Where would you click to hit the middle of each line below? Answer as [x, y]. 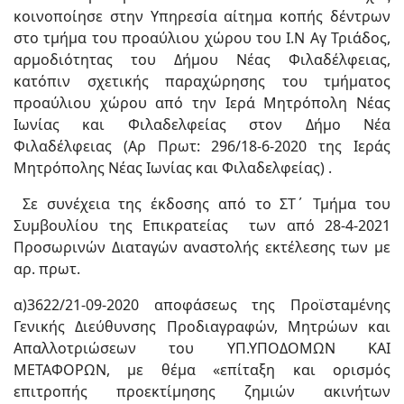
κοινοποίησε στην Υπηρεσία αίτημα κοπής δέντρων [202, 16]
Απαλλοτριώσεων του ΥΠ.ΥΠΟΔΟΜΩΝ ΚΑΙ [202, 348]
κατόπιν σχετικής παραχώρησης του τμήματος [202, 81]
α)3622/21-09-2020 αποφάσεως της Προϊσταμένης [202, 305]
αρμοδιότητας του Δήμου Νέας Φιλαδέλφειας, [202, 60]
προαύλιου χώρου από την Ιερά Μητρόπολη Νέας [202, 103]
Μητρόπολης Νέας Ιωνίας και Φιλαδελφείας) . [173, 168]
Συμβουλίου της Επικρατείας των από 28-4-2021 [202, 225]
